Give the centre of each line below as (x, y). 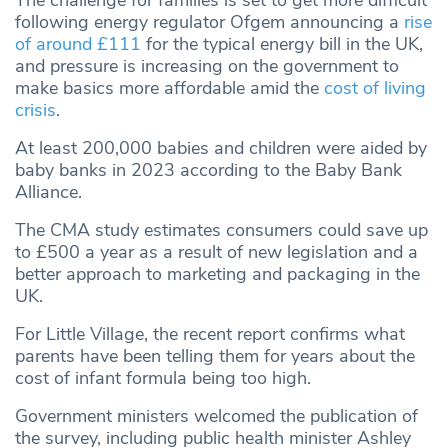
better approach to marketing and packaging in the (217, 274)
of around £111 (78, 44)
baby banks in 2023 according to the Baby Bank (208, 170)
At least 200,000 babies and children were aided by (221, 148)
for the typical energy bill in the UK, (282, 44)
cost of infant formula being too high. (163, 378)
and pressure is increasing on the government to (207, 66)
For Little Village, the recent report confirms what (210, 334)
